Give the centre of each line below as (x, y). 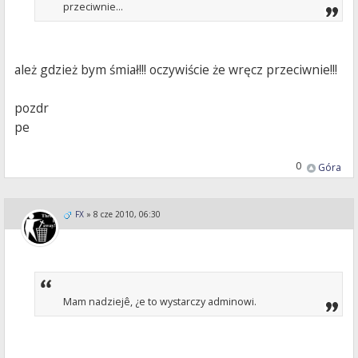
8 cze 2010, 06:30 (127, 214)
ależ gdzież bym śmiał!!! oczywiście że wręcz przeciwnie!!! (176, 69)
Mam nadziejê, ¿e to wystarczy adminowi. (160, 302)
